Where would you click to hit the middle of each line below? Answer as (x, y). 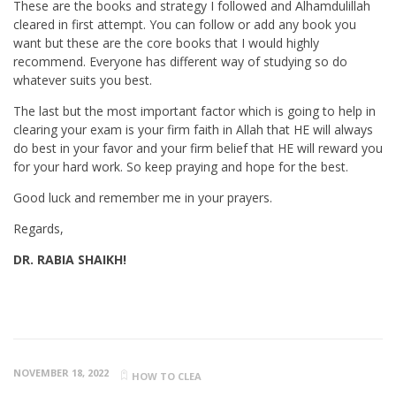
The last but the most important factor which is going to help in (194, 110)
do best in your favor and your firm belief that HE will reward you (198, 148)
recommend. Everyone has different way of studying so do (180, 61)
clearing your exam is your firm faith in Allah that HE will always (193, 129)
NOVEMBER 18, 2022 (61, 372)
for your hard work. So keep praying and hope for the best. (181, 166)
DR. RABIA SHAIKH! (70, 259)
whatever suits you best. (83, 80)
